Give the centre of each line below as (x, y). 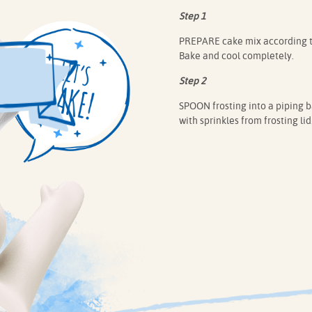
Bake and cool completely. (236, 55)
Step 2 (192, 80)
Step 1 (192, 16)
